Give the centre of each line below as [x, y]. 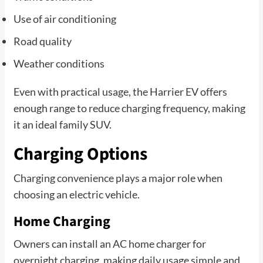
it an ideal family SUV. [62, 124]
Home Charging [62, 221]
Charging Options [80, 154]
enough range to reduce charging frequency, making [129, 108]
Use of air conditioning [65, 18]
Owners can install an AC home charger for [109, 243]
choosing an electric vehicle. [76, 194]
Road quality [42, 41]
